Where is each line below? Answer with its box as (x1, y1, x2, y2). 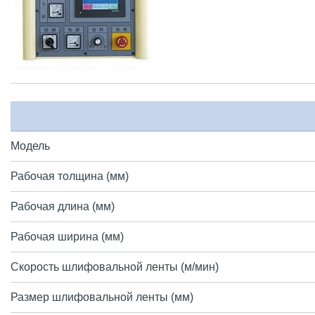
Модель (11, 140, 50, 152)
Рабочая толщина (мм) (11, 170, 129, 182)
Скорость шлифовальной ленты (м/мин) (11, 261, 219, 273)
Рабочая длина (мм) (11, 200, 115, 212)
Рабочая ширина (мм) (11, 231, 124, 243)
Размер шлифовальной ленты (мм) (11, 291, 193, 303)
